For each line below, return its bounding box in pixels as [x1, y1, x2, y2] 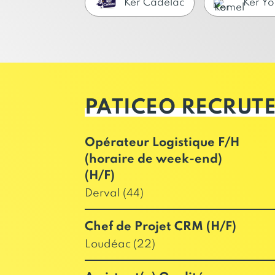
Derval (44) [84, 188, 144, 199]
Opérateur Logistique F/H [84, 137, 239, 149]
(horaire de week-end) [84, 153, 222, 166]
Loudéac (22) [84, 239, 155, 250]
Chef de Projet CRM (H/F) [84, 221, 236, 233]
